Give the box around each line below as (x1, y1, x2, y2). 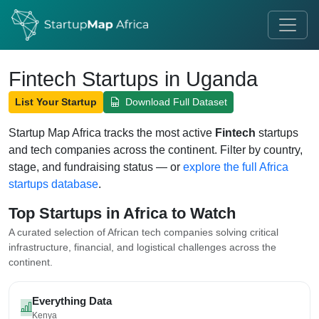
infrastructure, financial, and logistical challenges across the (9, 241, 276, 253)
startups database (9, 178, 98, 190)
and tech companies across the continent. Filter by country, (9, 144, 303, 156)
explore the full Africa (183, 161, 288, 173)
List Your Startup (15, 96, 97, 108)
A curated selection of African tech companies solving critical (9, 226, 278, 238)
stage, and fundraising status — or (9, 161, 183, 173)
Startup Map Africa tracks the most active (9, 127, 215, 139)
